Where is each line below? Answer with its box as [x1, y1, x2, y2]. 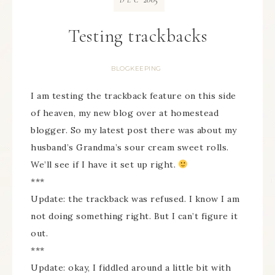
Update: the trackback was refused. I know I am [31, 193, 239, 204]
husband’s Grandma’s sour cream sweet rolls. [31, 142, 229, 153]
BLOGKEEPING [111, 64, 161, 72]
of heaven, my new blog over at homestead [31, 107, 219, 118]
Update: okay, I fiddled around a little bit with [31, 262, 231, 273]
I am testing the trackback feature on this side [31, 90, 236, 101]
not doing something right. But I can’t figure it [31, 211, 238, 222]
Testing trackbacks [68, 25, 207, 47]
